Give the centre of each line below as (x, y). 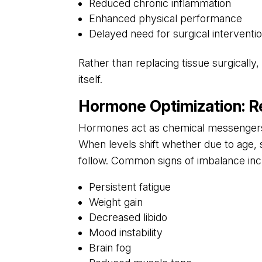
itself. (91, 80)
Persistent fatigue (130, 187)
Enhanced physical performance (166, 19)
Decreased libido (128, 218)
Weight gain (116, 202)
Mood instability (126, 233)
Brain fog (110, 248)
